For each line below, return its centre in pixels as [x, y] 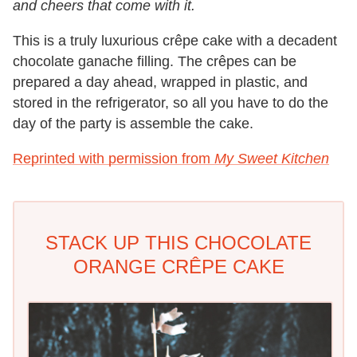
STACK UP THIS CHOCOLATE [178, 242]
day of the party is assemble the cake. [133, 123]
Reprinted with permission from [114, 158]
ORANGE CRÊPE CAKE [178, 266]
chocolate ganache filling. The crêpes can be [155, 61]
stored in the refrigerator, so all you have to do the [171, 102]
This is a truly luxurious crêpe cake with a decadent [175, 40]
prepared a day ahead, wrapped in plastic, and [160, 82]
